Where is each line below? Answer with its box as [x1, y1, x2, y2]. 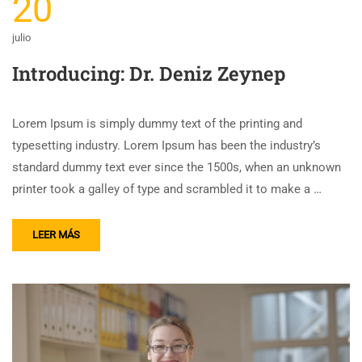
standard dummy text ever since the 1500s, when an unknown [12, 160, 341, 175]
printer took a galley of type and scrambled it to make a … [12, 182, 322, 197]
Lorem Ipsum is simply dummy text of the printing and [12, 116, 302, 132]
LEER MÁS [32, 229, 80, 242]
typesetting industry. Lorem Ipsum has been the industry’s [12, 138, 321, 154]
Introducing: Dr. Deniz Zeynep [12, 61, 285, 87]
